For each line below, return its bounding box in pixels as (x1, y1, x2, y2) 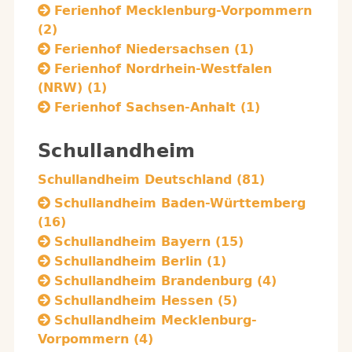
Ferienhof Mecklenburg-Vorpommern (54, 3, 312, 18)
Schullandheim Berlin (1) (54, 254, 226, 269)
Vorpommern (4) (38, 332, 153, 346)
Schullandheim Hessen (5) (54, 293, 237, 308)
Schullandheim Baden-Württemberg (54, 196, 306, 211)
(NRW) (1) (38, 80, 107, 95)
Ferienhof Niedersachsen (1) (54, 42, 254, 57)
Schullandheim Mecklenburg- (54, 313, 257, 328)
